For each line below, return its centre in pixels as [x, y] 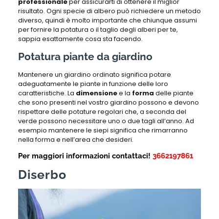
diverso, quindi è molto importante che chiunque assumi [107, 20]
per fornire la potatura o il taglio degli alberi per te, [98, 29]
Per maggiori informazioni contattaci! [84, 156]
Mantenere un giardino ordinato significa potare [94, 74]
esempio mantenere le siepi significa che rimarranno [103, 130]
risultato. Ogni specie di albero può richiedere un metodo [109, 11]
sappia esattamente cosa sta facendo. [80, 39]
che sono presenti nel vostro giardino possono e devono [108, 102]
